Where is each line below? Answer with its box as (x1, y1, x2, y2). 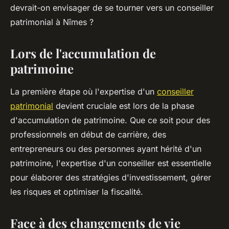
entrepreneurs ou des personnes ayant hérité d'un (10, 144, 201, 154)
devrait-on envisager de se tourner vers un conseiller (10, 3, 214, 13)
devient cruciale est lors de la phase (53, 101, 194, 111)
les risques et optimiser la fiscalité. (10, 187, 143, 197)
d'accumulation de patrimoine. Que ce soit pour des (10, 115, 210, 126)
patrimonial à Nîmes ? (10, 17, 94, 28)
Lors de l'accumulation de (10, 45, 156, 62)
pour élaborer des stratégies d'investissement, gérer (10, 172, 211, 183)
